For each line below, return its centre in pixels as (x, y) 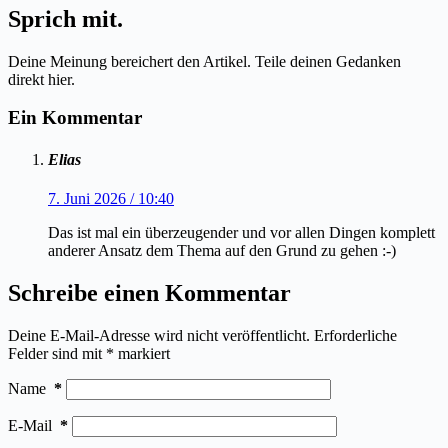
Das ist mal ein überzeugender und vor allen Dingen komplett (241, 232)
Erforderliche (355, 335)
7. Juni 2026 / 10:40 (111, 198)
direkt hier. (41, 79)
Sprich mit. (65, 18)
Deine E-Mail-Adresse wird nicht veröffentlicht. (159, 335)
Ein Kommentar (75, 118)
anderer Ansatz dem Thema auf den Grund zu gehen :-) (222, 250)
